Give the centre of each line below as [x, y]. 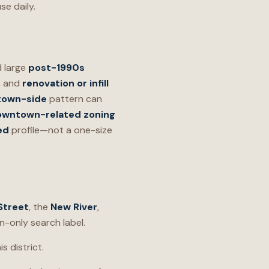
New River [74, 207]
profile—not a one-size [61, 130]
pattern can [74, 99]
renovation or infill [65, 83]
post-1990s [56, 68]
